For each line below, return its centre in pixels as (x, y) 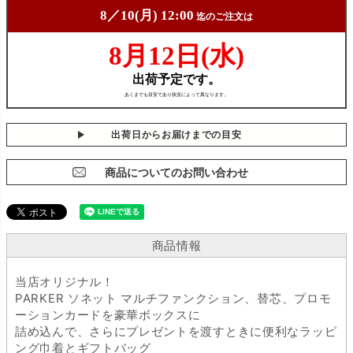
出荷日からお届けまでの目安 (176, 134)
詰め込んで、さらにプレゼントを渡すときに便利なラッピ (176, 331)
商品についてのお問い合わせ (176, 172)
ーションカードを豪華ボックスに (108, 314)
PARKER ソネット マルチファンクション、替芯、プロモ (173, 298)
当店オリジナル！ (65, 281)
